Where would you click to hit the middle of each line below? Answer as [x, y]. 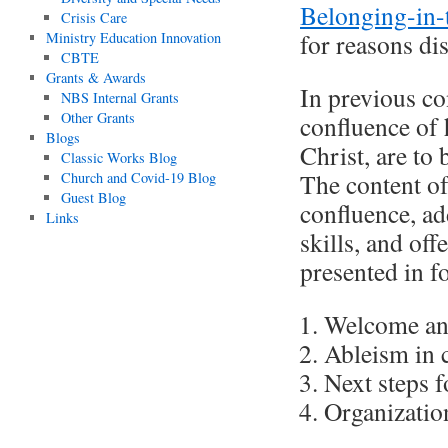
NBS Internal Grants [120, 97]
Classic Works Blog [119, 157]
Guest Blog [94, 197]
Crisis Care [94, 17]
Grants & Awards [95, 77]
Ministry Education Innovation [133, 37]
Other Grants [98, 117]
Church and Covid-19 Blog [139, 177]
